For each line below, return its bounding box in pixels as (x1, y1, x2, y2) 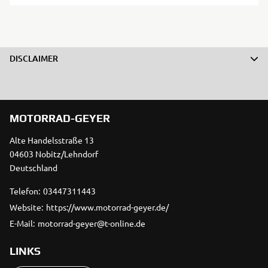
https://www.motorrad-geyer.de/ (46, 202, 169, 213)
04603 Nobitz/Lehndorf (10, 148, 98, 160)
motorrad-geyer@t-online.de (38, 218, 145, 229)
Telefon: (10, 185, 40, 197)
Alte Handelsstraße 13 (10, 135, 94, 146)
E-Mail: (10, 218, 35, 229)
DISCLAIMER (10, 53, 59, 65)
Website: (10, 202, 43, 213)
